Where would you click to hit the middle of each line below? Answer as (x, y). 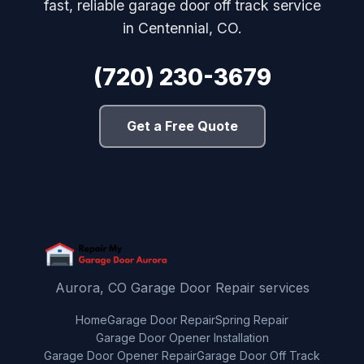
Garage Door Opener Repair (120, 355)
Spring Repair (252, 319)
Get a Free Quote (182, 126)
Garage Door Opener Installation (182, 337)
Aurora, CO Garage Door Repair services (182, 287)
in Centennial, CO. (182, 28)
